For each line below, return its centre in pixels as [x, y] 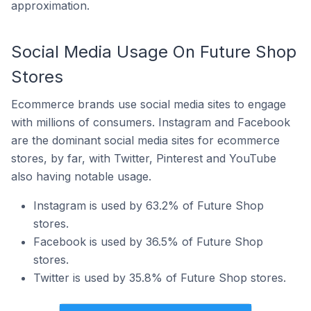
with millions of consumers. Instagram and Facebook [151, 122]
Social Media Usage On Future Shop [154, 51]
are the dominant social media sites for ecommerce [145, 140]
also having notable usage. [81, 176]
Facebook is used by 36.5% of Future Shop [148, 241]
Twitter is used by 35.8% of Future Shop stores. [160, 277]
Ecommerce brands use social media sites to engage [149, 104]
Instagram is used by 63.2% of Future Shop [149, 205]
